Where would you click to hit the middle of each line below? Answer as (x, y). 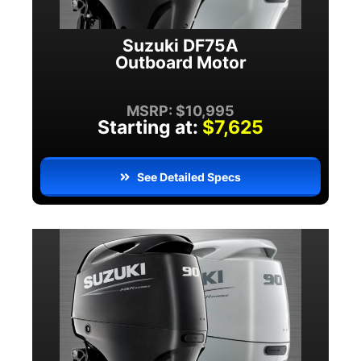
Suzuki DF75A (180, 46)
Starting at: (148, 128)
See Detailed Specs (189, 177)
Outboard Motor (180, 63)
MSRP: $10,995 (180, 111)
